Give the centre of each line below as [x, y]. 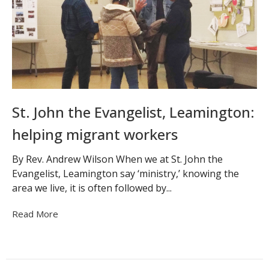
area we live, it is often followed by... [92, 188]
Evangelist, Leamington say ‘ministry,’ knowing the [125, 174]
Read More [35, 214]
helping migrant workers [95, 134]
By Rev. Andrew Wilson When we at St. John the [117, 159]
